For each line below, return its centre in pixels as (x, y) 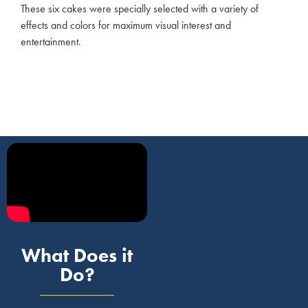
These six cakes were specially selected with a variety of (140, 9)
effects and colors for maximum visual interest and (126, 25)
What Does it (77, 255)
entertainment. (51, 42)
